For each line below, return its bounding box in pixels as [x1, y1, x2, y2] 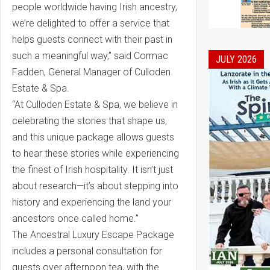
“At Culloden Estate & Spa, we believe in [12, 98, 178, 110]
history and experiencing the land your [12, 196, 171, 208]
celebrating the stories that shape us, [12, 115, 167, 127]
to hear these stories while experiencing [12, 147, 179, 159]
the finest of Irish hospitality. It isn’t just [12, 163, 173, 175]
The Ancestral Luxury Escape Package [12, 228, 174, 240]
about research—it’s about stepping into [12, 180, 178, 192]
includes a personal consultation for [12, 245, 162, 257]
